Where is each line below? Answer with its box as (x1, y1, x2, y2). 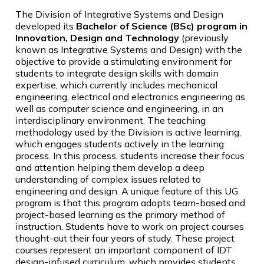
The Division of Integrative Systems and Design (15, 8, 223, 21)
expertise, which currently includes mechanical (15, 79, 217, 91)
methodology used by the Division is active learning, (15, 126, 241, 138)
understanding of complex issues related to (15, 173, 201, 186)
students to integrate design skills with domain (15, 67, 219, 80)
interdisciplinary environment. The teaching (15, 114, 206, 127)
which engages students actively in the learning (15, 138, 224, 150)
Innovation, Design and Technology (15, 32, 179, 44)
